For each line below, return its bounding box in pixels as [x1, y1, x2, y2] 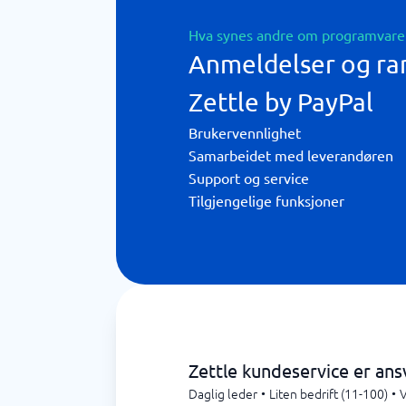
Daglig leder [188, 384, 257, 402]
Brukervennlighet [188, 123, 301, 141]
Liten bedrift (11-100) [269, 384, 388, 402]
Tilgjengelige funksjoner [188, 191, 344, 209]
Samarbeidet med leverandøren [188, 146, 393, 164]
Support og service [188, 169, 309, 187]
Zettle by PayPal [188, 87, 373, 117]
